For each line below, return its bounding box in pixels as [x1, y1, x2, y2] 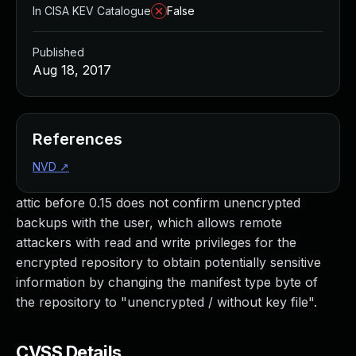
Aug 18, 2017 [33, 62, 111, 78]
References [33, 130, 122, 149]
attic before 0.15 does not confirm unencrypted [16, 195, 300, 211]
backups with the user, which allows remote [16, 215, 282, 230]
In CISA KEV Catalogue [33, 4, 151, 17]
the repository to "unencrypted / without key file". [16, 294, 317, 310]
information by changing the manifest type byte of [16, 274, 318, 290]
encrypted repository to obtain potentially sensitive [16, 254, 321, 270]
